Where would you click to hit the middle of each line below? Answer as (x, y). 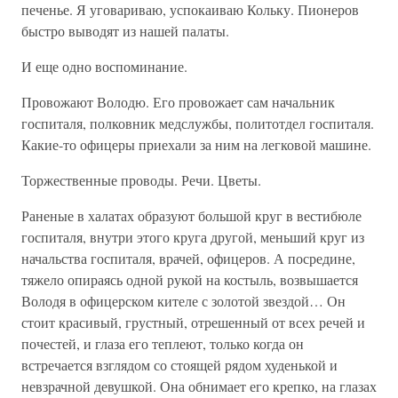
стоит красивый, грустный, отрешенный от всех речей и (193, 322)
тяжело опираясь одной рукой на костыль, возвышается (190, 279)
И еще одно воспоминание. (104, 66)
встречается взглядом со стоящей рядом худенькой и (179, 365)
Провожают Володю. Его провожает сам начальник (178, 102)
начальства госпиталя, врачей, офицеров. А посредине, (188, 258)
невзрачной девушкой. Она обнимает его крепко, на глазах (199, 386)
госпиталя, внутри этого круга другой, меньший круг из (193, 237)
